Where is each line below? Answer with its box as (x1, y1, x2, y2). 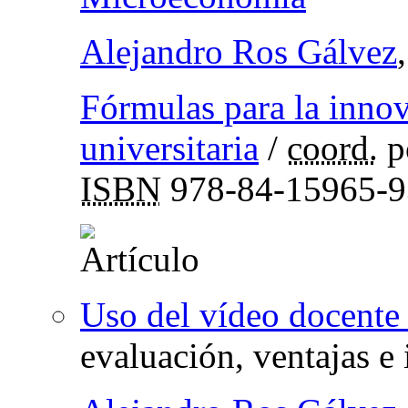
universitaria (80, 128, 259, 168)
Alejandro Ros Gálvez (80, 32, 397, 72)
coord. (287, 128, 378, 168)
